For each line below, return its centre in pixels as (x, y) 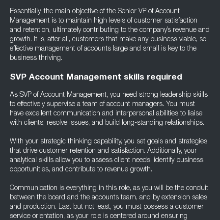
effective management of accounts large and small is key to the (103, 49)
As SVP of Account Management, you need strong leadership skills (109, 95)
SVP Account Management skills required (96, 78)
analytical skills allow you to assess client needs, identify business (107, 161)
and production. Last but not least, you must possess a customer (107, 207)
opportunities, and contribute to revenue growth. (81, 170)
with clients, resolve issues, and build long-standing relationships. (107, 123)
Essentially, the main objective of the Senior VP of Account (95, 12)
